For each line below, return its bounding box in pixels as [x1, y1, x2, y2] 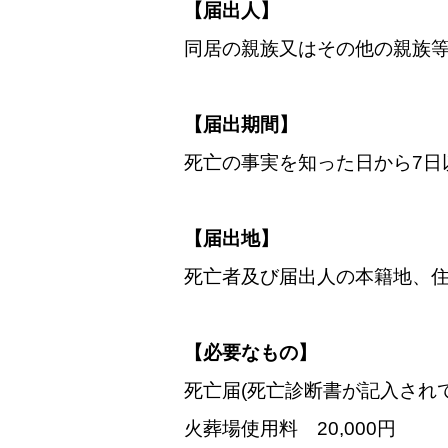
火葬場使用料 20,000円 [184, 418, 396, 439]
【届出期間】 [184, 114, 298, 135]
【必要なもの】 [184, 342, 317, 363]
